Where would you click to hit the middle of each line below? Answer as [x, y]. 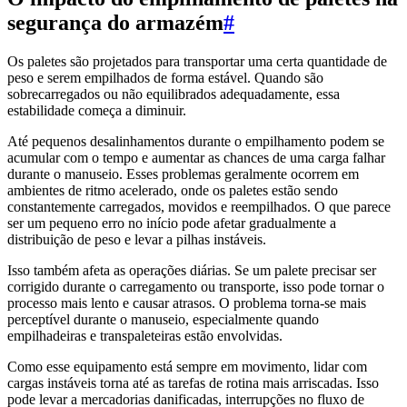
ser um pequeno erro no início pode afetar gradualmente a [172, 223]
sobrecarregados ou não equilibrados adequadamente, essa [174, 94]
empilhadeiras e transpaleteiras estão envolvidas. [145, 335]
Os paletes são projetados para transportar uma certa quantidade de [197, 61]
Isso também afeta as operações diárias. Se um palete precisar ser [192, 270]
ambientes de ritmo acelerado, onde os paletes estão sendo [173, 190]
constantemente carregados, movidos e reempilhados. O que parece [199, 206]
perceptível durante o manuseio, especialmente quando [163, 319]
